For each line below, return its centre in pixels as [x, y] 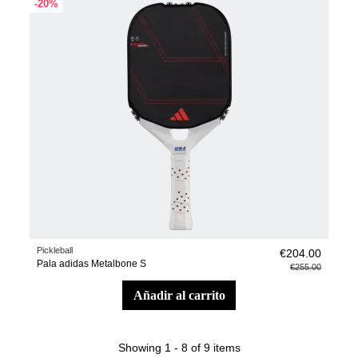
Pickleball [55, 251]
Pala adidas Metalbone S [92, 264]
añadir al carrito [184, 295]
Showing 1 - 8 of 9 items [179, 347]
